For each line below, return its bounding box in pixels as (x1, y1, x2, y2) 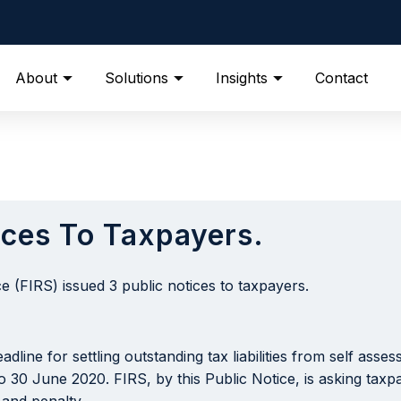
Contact (315, 68, 369, 87)
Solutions (105, 68, 169, 87)
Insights (216, 68, 269, 87)
